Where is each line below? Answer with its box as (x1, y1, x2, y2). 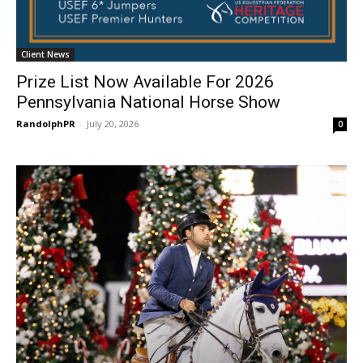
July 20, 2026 (87, 117, 139, 130)
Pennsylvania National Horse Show (16, 92, 280, 112)
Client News (21, 48, 70, 60)
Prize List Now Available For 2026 (16, 71, 274, 92)
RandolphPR (16, 117, 75, 130)
